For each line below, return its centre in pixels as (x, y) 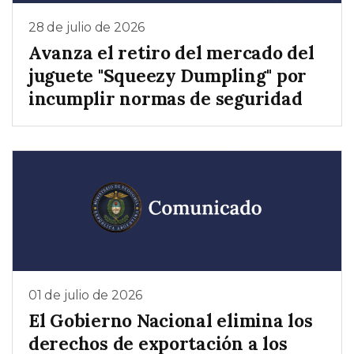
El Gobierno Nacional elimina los (171, 320)
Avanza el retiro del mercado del (171, 52)
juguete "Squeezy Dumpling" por (168, 75)
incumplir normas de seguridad (166, 98)
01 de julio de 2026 (86, 296)
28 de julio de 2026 (87, 28)
